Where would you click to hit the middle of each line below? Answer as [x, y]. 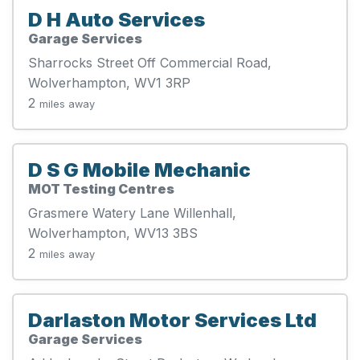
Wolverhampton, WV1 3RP [109, 82]
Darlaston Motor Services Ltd [172, 320]
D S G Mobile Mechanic [139, 170]
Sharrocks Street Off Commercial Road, [150, 62]
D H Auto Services [117, 19]
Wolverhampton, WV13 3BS [113, 233]
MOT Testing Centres [101, 188]
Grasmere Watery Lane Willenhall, [132, 213]
